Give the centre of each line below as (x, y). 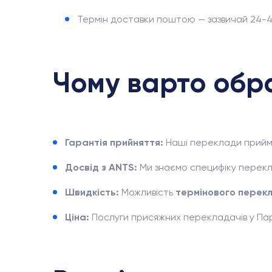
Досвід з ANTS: (101, 167)
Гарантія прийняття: (114, 142)
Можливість (147, 192)
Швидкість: (92, 192)
